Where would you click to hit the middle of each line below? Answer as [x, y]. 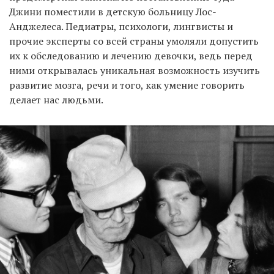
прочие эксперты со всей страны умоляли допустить [134, 41]
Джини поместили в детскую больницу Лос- [113, 11]
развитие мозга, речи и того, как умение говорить [127, 85]
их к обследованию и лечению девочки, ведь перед [131, 55]
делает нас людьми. [56, 99]
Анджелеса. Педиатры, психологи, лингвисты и [121, 26]
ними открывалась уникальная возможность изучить [135, 70]
